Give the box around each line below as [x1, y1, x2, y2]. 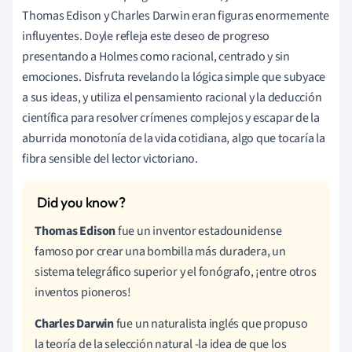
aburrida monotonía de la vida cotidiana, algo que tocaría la [22, 129, 325, 147]
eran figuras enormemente [192, 6, 329, 24]
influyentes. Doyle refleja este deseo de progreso [22, 27, 270, 45]
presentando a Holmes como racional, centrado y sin [22, 47, 290, 65]
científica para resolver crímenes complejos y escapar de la [22, 108, 321, 126]
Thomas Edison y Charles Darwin [22, 6, 192, 24]
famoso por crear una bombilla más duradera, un [35, 242, 286, 260]
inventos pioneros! [35, 283, 132, 301]
